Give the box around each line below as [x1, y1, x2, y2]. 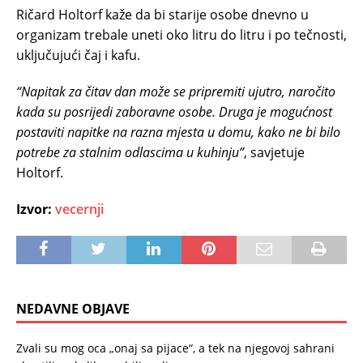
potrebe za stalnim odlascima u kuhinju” [16, 143, 244, 161]
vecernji [55, 199, 104, 218]
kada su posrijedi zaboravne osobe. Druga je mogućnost [16, 102, 332, 121]
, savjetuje [244, 143, 305, 161]
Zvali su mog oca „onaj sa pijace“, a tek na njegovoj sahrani [16, 340, 335, 356]
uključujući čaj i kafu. [16, 45, 140, 64]
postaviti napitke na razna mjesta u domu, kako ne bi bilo [16, 122, 340, 141]
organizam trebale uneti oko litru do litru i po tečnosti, [16, 25, 347, 44]
